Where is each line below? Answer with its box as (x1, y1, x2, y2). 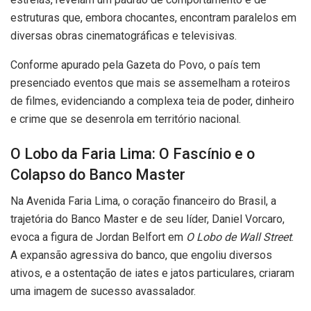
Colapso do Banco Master (10, 165, 185, 183)
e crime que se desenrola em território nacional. (10, 112, 241, 126)
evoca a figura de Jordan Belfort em (10, 230, 186, 244)
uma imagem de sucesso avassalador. (10, 285, 196, 299)
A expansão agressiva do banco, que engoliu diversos (10, 249, 272, 262)
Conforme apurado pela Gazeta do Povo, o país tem (10, 58, 260, 72)
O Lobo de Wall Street (186, 230, 292, 244)
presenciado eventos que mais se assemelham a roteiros (10, 76, 290, 90)
